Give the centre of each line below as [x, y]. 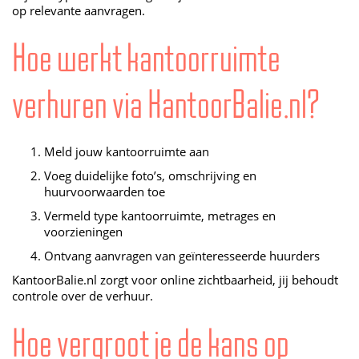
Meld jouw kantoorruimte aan [127, 152]
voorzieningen [83, 232]
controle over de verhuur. [83, 296]
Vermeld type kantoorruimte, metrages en [160, 216]
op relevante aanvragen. [79, 11]
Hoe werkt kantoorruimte [146, 58]
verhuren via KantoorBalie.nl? [166, 105]
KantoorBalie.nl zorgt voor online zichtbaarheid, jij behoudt [175, 280]
